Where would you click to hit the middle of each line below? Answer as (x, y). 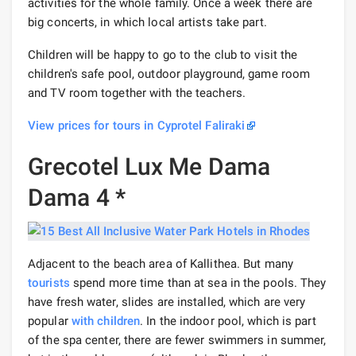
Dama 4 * (77, 197)
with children (106, 321)
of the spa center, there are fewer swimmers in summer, (177, 341)
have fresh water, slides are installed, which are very (167, 302)
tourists (49, 283)
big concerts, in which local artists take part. (147, 22)
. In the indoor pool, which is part (228, 321)
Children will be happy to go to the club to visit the (163, 55)
